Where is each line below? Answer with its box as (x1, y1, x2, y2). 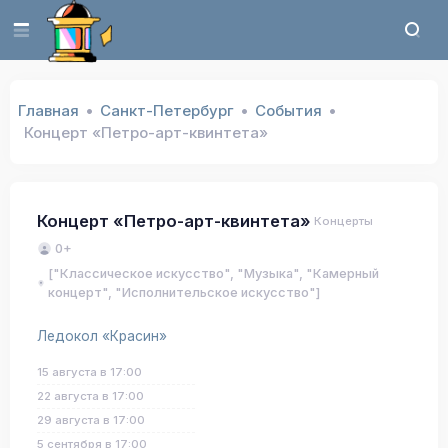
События (254, 101, 322, 120)
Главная (17, 101, 79, 120)
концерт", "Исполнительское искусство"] (48, 285, 321, 300)
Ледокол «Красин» (37, 328, 167, 344)
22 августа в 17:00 (37, 389, 144, 403)
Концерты (314, 213, 373, 228)
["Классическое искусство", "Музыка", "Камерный (48, 266, 380, 281)
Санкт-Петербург (99, 101, 234, 120)
